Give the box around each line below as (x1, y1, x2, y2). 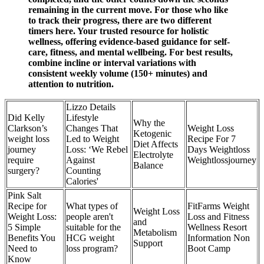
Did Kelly (8, 112, 45, 123)
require (8, 154, 34, 165)
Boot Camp (187, 243, 230, 253)
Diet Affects (133, 138, 178, 149)
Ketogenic (133, 128, 171, 138)
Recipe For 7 (187, 133, 236, 144)
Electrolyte (133, 149, 173, 160)
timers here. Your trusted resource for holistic (28, 25, 209, 36)
